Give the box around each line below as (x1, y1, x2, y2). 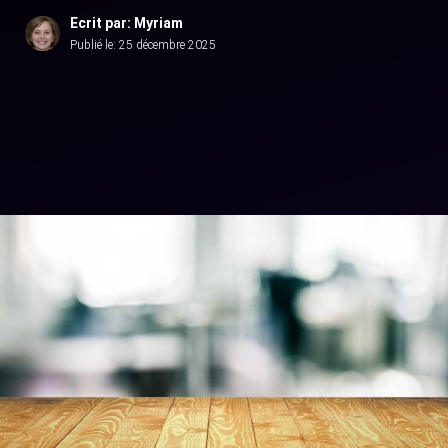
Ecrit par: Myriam (70, 15, 183, 31)
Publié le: (70, 38, 119, 52)
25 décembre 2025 (119, 38, 216, 52)
